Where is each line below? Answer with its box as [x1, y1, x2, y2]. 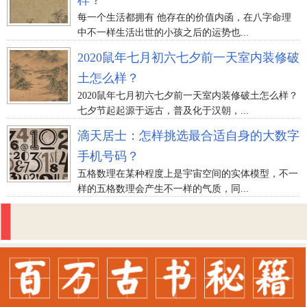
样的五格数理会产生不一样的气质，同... [77, 183, 249, 194]
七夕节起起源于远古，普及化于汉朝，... [77, 105, 249, 116]
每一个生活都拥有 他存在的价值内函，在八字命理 [77, 12, 291, 23]
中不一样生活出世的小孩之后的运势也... [77, 27, 249, 38]
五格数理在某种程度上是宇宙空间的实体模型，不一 [77, 168, 298, 179]
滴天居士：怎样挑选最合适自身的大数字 [77, 128, 299, 143]
